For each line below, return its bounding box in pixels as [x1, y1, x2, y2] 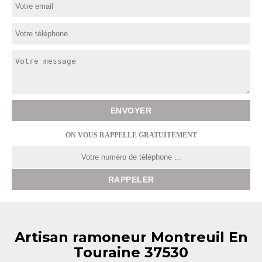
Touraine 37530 [74, 244, 188, 261]
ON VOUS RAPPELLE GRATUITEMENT [65, 131, 197, 139]
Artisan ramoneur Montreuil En [14, 229, 248, 246]
